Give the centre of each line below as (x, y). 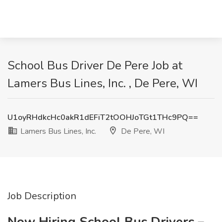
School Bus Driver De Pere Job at (95, 65)
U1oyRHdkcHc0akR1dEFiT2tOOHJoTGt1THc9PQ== (103, 117)
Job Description (42, 196)
